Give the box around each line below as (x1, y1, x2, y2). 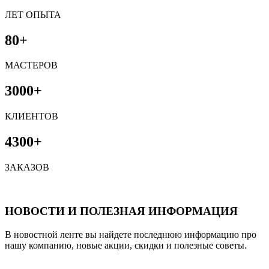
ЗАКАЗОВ (5, 162, 49, 173)
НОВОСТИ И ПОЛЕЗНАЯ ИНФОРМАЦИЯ (5, 204, 238, 217)
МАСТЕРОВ (5, 60, 58, 71)
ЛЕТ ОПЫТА (5, 9, 61, 20)
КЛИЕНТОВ (5, 111, 58, 122)
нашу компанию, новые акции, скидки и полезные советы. (5, 240, 247, 250)
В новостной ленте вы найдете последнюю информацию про (5, 229, 256, 240)
